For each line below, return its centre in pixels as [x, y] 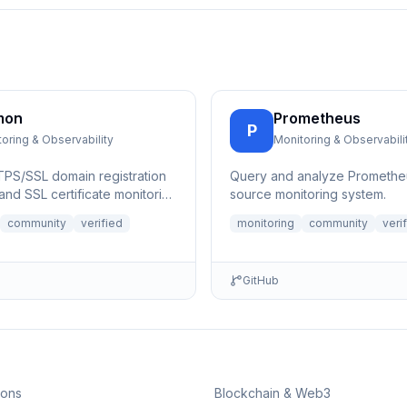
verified [102, 223]
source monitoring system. [308, 194]
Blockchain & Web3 [273, 393]
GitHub [261, 280]
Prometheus [317, 118]
